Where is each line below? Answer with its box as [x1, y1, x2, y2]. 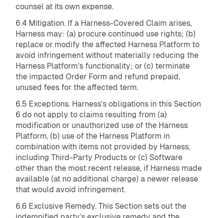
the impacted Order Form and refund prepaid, [16, 72, 180, 81]
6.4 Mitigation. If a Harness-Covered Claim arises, [16, 18, 192, 28]
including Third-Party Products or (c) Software [16, 153, 182, 162]
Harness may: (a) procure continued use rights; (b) [16, 29, 196, 38]
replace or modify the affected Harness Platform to [16, 40, 200, 49]
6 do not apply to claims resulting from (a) [16, 110, 167, 119]
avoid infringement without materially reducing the [16, 51, 199, 60]
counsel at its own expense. [16, 2, 115, 11]
